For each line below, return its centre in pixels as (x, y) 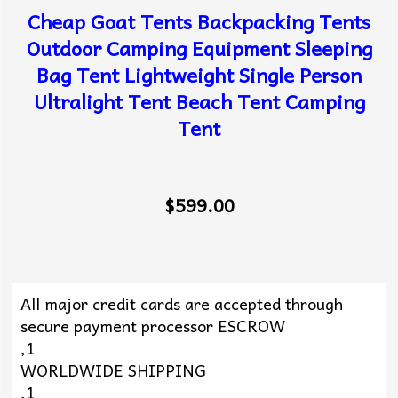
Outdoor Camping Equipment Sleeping (199, 48)
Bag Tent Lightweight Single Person (199, 74)
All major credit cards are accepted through (181, 303)
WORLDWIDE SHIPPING (113, 370)
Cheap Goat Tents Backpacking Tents (199, 21)
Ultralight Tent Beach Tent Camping (199, 101)
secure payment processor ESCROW (152, 325)
